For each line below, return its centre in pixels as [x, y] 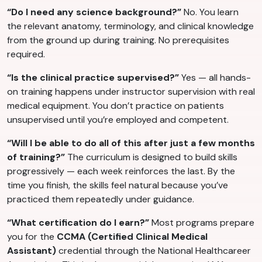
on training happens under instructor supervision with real [131, 92]
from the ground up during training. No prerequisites [118, 40]
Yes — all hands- [215, 78]
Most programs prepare [202, 223]
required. [26, 54]
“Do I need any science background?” [94, 12]
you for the [32, 237]
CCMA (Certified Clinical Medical [132, 237]
